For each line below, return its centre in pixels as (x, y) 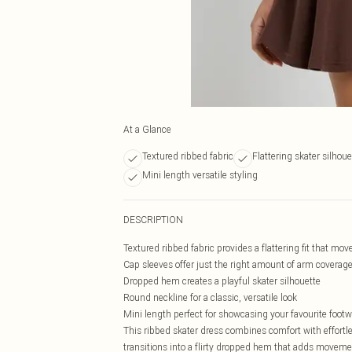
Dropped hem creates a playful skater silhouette (222, 281)
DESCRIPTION (153, 220)
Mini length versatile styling (200, 175)
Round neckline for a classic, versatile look (210, 297)
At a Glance (147, 129)
